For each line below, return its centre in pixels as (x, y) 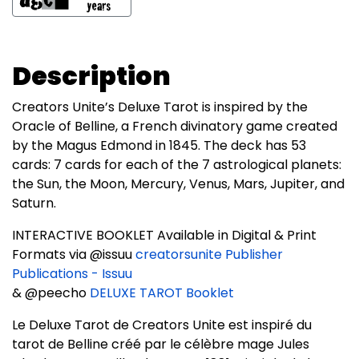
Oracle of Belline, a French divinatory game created (175, 126)
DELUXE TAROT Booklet (162, 293)
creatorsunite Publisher (209, 254)
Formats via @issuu (74, 254)
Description (91, 76)
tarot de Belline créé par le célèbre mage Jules (161, 344)
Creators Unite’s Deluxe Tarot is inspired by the (160, 107)
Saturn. (34, 203)
